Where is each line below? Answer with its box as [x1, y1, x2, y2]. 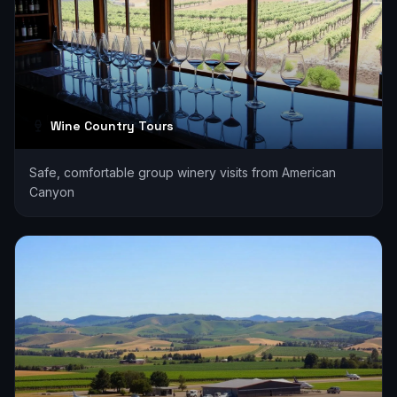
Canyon [29, 184, 74, 199]
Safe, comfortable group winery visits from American [29, 165, 336, 180]
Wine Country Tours [51, 118, 174, 134]
